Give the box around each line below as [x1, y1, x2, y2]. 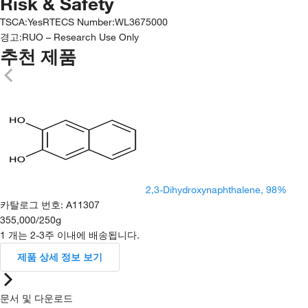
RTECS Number [43, 16, 112, 27]
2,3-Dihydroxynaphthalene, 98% [146, 184, 287, 195]
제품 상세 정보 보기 [17, 251, 102, 263]
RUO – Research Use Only [22, 31, 139, 43]
